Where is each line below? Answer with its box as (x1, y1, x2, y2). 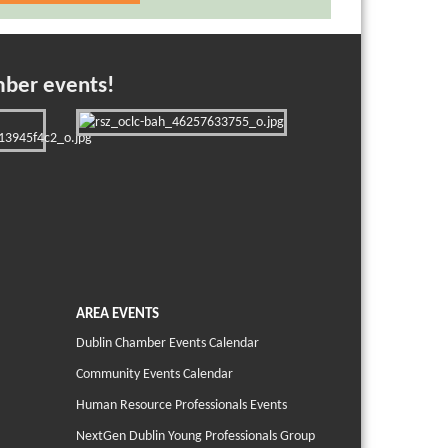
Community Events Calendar (76, 367, 233, 383)
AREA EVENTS (76, 307, 159, 323)
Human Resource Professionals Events (76, 398, 287, 414)
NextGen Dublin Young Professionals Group (76, 429, 315, 445)
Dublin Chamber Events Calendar (76, 336, 259, 352)
